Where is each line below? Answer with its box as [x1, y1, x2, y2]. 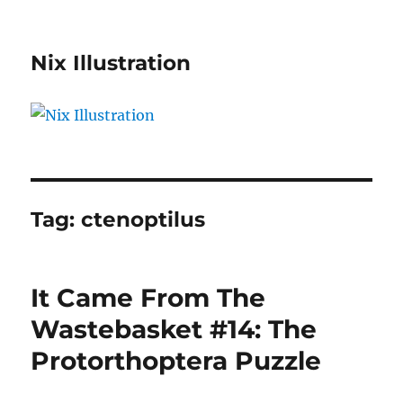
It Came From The [31, 282, 266, 313]
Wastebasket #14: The [31, 313, 318, 345]
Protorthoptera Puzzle [31, 345, 322, 376]
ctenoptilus [81, 206, 206, 232]
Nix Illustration [31, 50, 192, 76]
